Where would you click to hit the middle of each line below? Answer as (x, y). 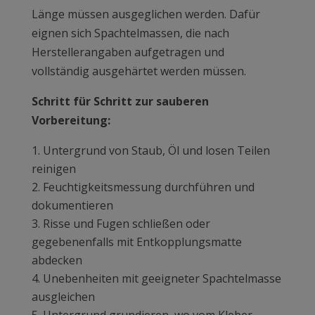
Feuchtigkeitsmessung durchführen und (148, 187)
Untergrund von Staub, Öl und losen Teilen (156, 150)
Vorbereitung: (71, 120)
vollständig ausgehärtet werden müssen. (139, 71)
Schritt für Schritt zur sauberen (120, 101)
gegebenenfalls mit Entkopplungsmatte (136, 242)
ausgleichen (63, 296)
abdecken (57, 260)
